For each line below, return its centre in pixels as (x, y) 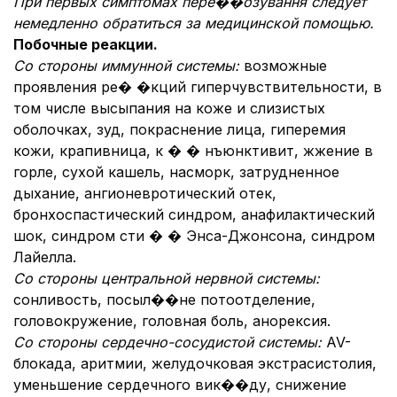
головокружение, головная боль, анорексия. (172, 321)
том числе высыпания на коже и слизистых (169, 108)
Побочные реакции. (86, 44)
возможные (285, 66)
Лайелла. (45, 257)
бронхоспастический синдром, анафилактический (194, 214)
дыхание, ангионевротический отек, (145, 193)
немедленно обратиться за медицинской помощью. (194, 23)
